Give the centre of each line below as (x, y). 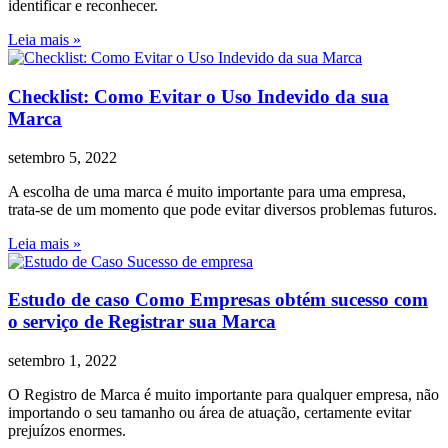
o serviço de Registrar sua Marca (142, 322)
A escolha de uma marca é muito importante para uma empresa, (207, 191)
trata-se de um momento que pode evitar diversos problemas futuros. (222, 209)
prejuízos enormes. (67, 431)
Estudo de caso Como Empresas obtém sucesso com (218, 300)
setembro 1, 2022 (62, 361)
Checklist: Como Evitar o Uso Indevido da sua (198, 96)
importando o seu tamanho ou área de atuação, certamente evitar (209, 413)
